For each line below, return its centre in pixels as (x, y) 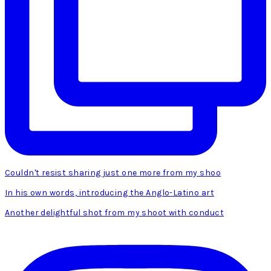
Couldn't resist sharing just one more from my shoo (113, 173)
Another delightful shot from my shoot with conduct (114, 213)
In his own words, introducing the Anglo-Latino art (109, 193)
